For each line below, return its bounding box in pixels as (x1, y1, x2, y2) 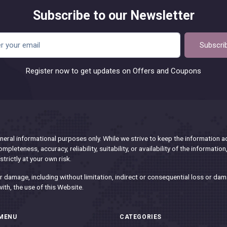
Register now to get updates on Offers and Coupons (26, 66, 201, 75)
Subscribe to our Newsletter (32, 8, 195, 23)
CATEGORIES (120, 213, 162, 220)
